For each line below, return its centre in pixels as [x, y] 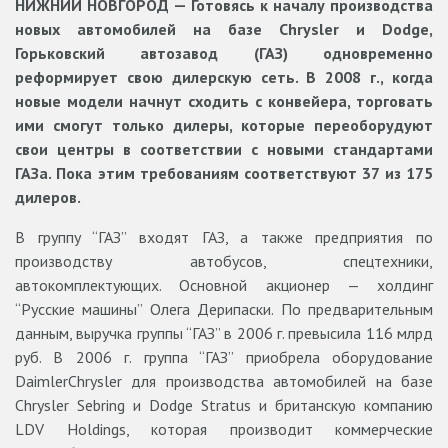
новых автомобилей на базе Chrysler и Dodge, [224, 29]
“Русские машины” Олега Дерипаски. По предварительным [224, 309]
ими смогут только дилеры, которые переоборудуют [224, 125]
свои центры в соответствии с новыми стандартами [224, 149]
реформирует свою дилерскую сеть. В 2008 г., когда [224, 77]
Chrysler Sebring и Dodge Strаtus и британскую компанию [224, 405]
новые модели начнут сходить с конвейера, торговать [224, 101]
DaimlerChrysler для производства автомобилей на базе [224, 381]
